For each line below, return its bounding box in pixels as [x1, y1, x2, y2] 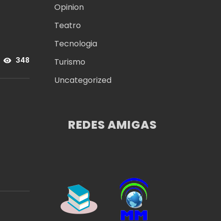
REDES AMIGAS [68, 116, 157, 133]
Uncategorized [54, 74, 111, 86]
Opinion [54, 1, 84, 13]
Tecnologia [54, 38, 97, 50]
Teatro [54, 20, 81, 32]
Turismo [54, 56, 85, 68]
